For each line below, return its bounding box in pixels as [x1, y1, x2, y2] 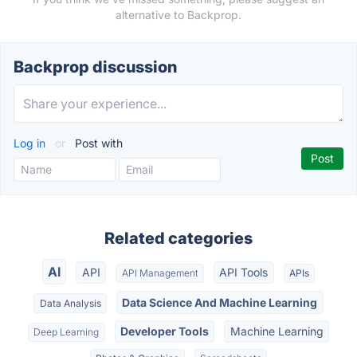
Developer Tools [120, 324, 209, 338]
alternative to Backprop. [116, 8, 241, 22]
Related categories [104, 229, 253, 248]
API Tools [219, 265, 269, 280]
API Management [121, 267, 198, 280]
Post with [72, 136, 123, 150]
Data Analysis [39, 296, 101, 309]
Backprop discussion [14, 57, 177, 76]
